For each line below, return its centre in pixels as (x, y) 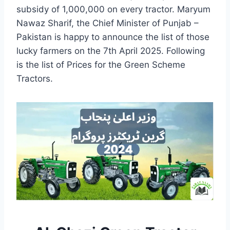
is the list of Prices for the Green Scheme (101, 65)
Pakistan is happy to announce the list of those (113, 37)
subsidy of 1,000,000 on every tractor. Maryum (113, 9)
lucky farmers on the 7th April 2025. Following (111, 51)
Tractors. (35, 79)
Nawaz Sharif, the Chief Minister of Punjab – (108, 23)
